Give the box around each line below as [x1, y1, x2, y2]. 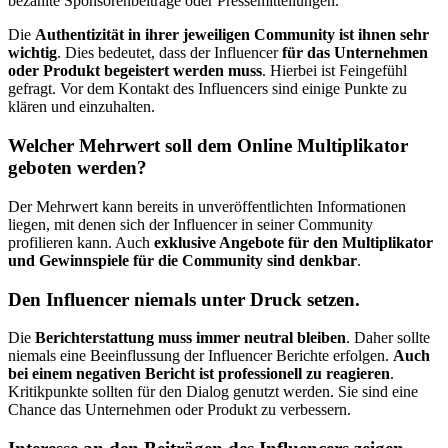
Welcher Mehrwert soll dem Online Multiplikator [8, 135, 408, 157]
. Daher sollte [346, 329, 430, 347]
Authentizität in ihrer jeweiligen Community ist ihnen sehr [35, 26, 429, 44]
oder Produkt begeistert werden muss [8, 62, 262, 80]
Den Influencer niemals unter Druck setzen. [8, 288, 360, 310]
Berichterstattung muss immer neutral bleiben [35, 329, 346, 347]
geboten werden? [8, 157, 147, 179]
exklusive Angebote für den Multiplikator [154, 233, 433, 251]
